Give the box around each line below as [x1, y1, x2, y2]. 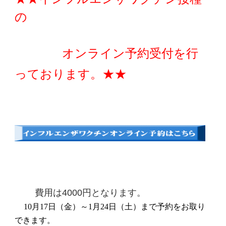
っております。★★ [14, 67, 127, 81]
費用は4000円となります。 [34, 188, 146, 198]
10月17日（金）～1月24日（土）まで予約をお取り [23, 202, 205, 211]
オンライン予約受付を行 [14, 46, 50, 60]
